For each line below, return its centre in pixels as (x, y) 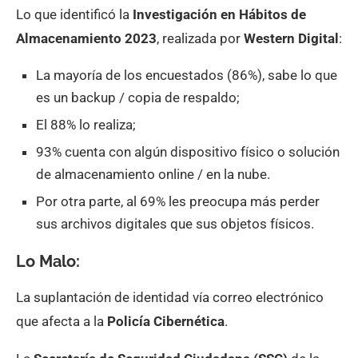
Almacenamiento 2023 (86, 38)
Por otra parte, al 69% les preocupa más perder (178, 201)
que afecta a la (62, 321)
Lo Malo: (48, 261)
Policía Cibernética (166, 321)
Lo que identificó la (74, 14)
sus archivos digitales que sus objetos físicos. (175, 224)
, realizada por (200, 38)
